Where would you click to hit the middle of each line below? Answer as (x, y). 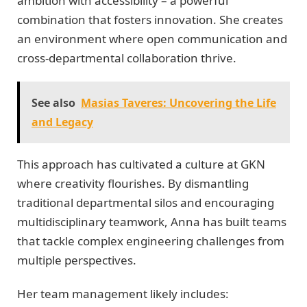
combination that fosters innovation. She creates (150, 19)
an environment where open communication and (152, 38)
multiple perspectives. (77, 260)
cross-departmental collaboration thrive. (127, 58)
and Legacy (62, 122)
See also (53, 103)
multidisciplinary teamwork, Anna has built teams (152, 222)
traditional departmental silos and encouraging (146, 203)
